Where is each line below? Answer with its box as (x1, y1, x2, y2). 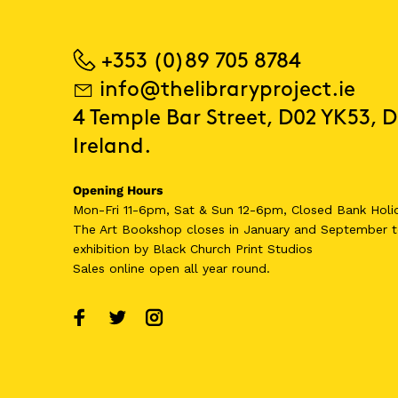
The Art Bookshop (73, 222, 187, 236)
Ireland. (73, 137, 151, 156)
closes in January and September (187, 222, 387, 236)
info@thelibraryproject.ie (99, 80, 355, 99)
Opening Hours (73, 183, 163, 197)
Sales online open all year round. (73, 261, 270, 275)
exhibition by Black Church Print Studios (73, 242, 313, 256)
